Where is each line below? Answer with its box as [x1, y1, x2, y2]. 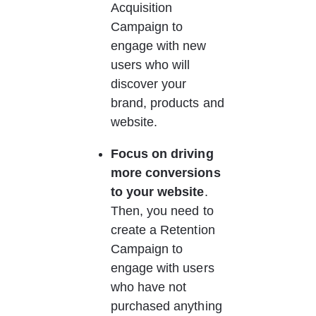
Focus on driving [110, 147, 217, 161]
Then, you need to [110, 204, 217, 218]
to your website [110, 185, 205, 199]
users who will [110, 58, 194, 72]
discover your [110, 77, 190, 91]
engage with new [110, 39, 210, 53]
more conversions [110, 166, 224, 180]
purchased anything [110, 299, 226, 313]
